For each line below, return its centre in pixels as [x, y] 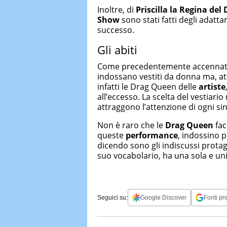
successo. [116, 30]
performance [152, 135]
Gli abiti [117, 49]
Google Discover [163, 197]
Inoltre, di [117, 9]
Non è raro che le [130, 125]
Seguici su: [112, 197]
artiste [212, 87]
